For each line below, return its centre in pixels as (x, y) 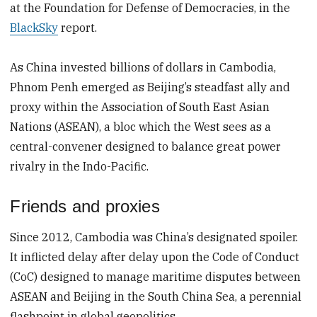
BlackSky (34, 27)
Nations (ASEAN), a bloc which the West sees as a (141, 127)
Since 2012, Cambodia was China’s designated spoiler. (154, 237)
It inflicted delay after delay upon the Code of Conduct (155, 257)
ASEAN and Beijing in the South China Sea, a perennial (156, 296)
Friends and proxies (85, 207)
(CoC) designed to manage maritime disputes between (156, 276)
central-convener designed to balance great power (146, 147)
